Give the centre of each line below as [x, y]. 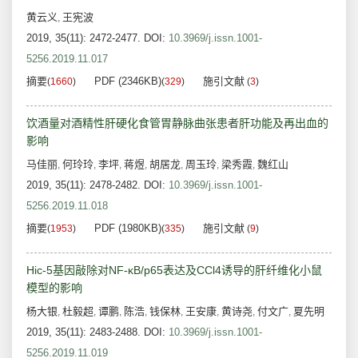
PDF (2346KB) [128, 82]
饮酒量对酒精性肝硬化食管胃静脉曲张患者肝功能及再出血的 [177, 123]
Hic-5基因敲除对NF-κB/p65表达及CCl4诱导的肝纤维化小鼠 [174, 270]
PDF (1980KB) [128, 229]
